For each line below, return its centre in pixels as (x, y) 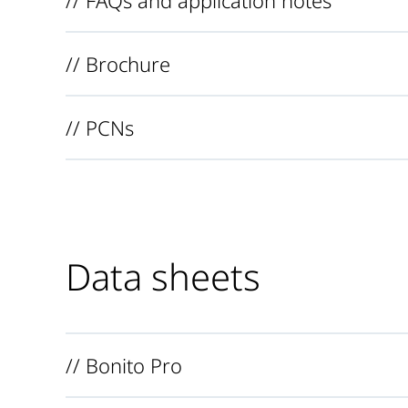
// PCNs (100, 127)
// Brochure (118, 63)
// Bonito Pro (124, 365)
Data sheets (163, 276)
